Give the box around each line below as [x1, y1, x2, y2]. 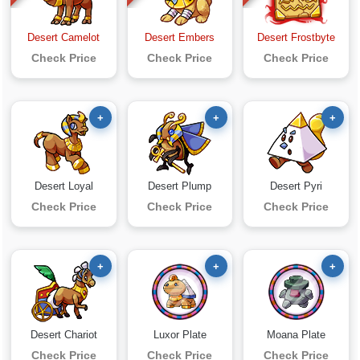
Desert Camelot [27, 31, 100, 43]
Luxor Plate [153, 329, 207, 341]
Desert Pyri [270, 180, 323, 192]
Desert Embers [145, 31, 215, 43]
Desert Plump [148, 180, 212, 192]
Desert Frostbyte [257, 31, 336, 43]
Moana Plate [267, 329, 326, 341]
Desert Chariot [30, 329, 97, 341]
